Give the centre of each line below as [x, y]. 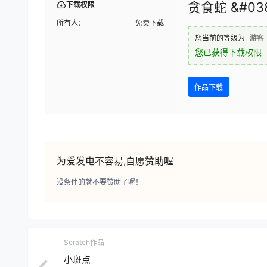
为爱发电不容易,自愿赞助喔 [115, 161]
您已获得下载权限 [228, 52]
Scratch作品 [84, 243]
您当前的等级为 [220, 38]
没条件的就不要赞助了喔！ [100, 182]
